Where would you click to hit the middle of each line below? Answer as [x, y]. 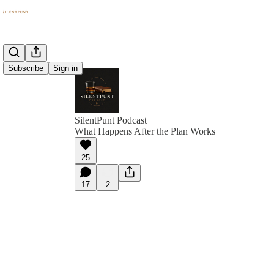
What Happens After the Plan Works [145, 131]
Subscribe [26, 68]
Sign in [65, 68]
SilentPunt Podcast [111, 120]
